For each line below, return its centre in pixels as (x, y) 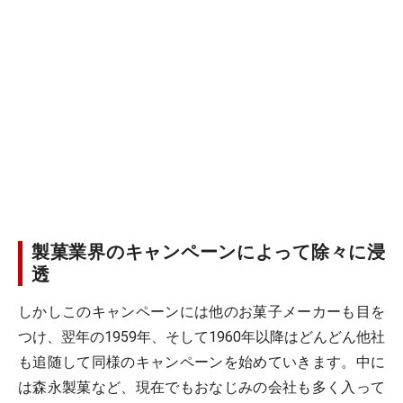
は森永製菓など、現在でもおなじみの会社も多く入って (201, 387)
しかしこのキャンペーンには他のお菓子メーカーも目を (201, 312)
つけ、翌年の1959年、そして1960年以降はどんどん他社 (201, 337)
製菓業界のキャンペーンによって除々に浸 (208, 252)
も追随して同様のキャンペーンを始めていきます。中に (201, 362)
